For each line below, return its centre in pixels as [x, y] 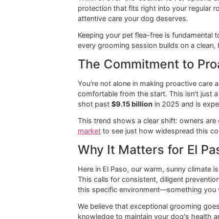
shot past [105, 140]
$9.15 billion [147, 140]
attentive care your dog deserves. [148, 44]
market [99, 170]
